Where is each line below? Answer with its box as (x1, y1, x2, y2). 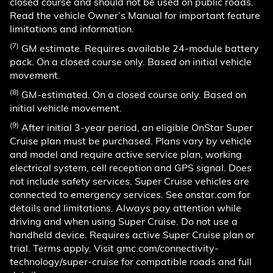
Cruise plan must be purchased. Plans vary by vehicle (10, 134, 252, 147)
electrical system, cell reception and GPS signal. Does (10, 161, 252, 174)
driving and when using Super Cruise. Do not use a (10, 214, 238, 227)
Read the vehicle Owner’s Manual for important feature (10, 9, 260, 21)
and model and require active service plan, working (10, 147, 242, 160)
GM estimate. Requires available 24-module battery (19, 41, 259, 54)
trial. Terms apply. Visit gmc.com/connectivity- (10, 241, 219, 254)
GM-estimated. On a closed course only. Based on (19, 88, 246, 101)
